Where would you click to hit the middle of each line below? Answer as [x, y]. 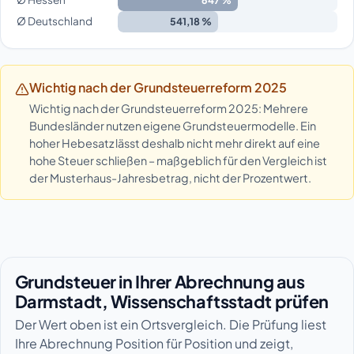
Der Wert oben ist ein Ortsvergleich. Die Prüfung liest [170, 325]
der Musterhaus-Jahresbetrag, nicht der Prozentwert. [170, 177]
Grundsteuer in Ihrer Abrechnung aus [160, 281]
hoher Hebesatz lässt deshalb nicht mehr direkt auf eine [174, 143]
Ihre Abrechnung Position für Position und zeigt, [154, 344]
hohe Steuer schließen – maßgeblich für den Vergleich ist [178, 160]
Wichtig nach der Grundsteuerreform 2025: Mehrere [168, 108]
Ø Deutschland [55, 21]
